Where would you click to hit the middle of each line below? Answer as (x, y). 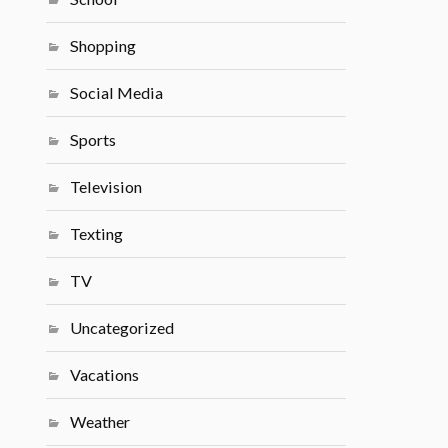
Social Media (117, 92)
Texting (97, 233)
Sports (93, 139)
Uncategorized (122, 327)
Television (106, 186)
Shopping (103, 45)
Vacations (105, 374)
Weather (100, 421)
